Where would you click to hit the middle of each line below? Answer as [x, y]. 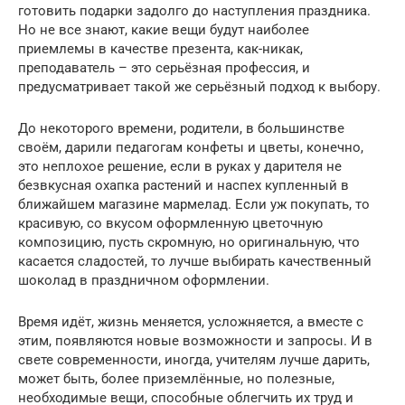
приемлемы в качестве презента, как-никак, [160, 48]
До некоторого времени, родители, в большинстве [181, 128]
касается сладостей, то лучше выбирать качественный [195, 261]
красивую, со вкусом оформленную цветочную [170, 223]
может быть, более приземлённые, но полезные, [176, 378]
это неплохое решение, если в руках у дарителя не [180, 166]
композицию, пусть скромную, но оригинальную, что [189, 242]
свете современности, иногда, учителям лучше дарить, [194, 359]
